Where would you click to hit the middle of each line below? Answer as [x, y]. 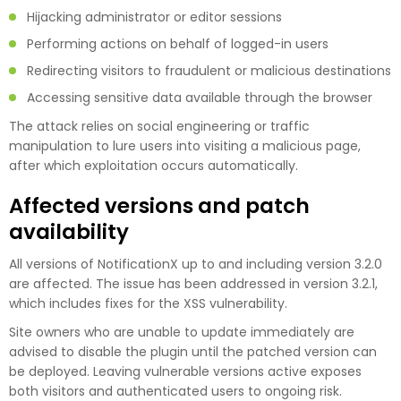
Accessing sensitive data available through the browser [200, 97]
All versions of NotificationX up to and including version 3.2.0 [196, 264]
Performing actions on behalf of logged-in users [178, 43]
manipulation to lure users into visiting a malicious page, [185, 145]
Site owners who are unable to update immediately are [182, 332]
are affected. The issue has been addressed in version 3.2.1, [193, 283]
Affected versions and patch [159, 205]
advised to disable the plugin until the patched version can [193, 351]
